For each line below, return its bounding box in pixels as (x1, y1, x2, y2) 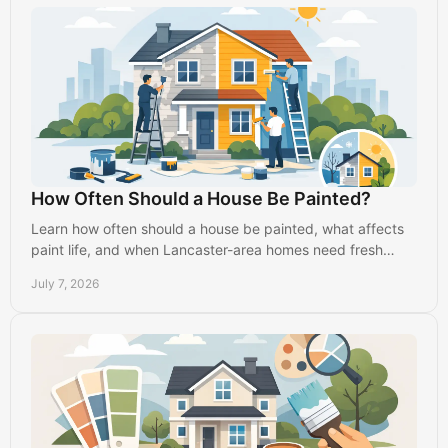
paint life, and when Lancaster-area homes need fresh (31, 240, 383, 258)
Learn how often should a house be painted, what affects (31, 219, 404, 237)
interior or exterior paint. (31, 261, 188, 279)
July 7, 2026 (31, 275, 99, 291)
